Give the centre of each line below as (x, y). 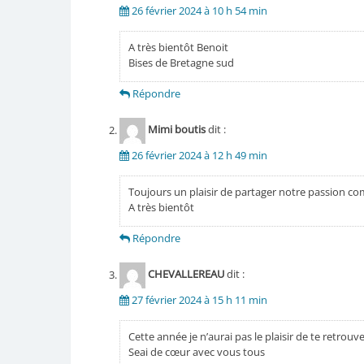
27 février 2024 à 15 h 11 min (199, 300)
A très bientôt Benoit (178, 48)
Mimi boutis (176, 130)
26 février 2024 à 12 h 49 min (199, 156)
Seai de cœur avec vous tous (196, 352)
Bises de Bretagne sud (181, 63)
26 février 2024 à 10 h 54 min (199, 11)
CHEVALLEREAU (186, 274)
